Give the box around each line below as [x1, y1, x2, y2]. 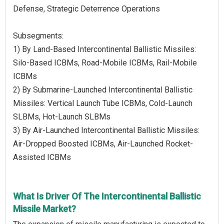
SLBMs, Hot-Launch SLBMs [13, 111, 110, 121]
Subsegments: [13, 30, 63, 40]
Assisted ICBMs [13, 152, 71, 162]
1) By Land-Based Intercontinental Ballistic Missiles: [13, 44, 196, 54]
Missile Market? [13, 203, 76, 214]
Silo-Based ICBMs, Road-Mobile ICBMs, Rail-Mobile [13, 57, 197, 67]
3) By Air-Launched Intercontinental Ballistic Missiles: [13, 125, 199, 135]
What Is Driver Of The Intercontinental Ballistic [13, 190, 201, 201]
